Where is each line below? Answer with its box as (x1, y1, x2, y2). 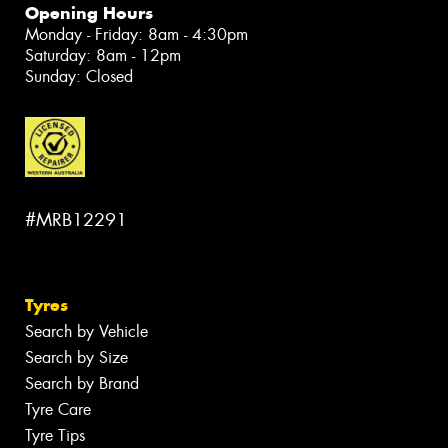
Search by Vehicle (25, 321, 148, 343)
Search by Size (25, 347, 128, 369)
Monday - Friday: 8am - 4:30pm (25, 23, 248, 45)
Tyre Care (25, 399, 91, 421)
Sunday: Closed (25, 65, 133, 87)
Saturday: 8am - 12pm (25, 44, 181, 66)
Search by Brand (25, 373, 139, 395)
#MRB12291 (25, 208, 127, 233)
